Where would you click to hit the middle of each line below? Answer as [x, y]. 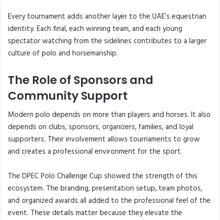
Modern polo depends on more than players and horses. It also [109, 115]
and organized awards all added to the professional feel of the [109, 201]
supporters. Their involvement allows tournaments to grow [104, 140]
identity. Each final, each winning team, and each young [95, 29]
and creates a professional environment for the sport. [95, 152]
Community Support [68, 96]
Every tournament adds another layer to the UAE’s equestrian [107, 16]
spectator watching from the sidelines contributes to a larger [107, 41]
